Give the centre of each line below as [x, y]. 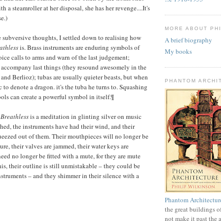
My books [178, 51]
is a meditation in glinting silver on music [85, 116]
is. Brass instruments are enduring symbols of [79, 47]
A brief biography [188, 40]
